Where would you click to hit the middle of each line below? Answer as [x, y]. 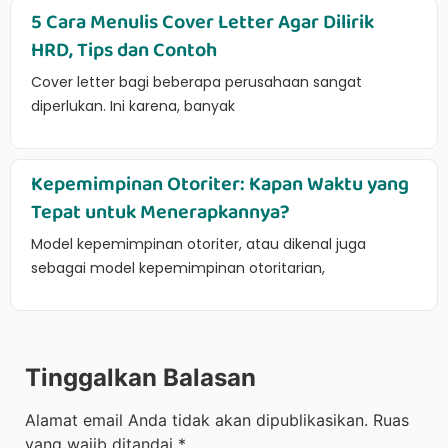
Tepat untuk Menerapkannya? [160, 211]
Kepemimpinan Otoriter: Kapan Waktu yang [220, 183]
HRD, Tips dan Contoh [126, 49]
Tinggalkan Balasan [140, 377]
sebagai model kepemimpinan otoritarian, [178, 267]
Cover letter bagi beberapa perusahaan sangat [196, 81]
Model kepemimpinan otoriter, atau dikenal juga [198, 243]
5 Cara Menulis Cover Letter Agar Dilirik [202, 21]
